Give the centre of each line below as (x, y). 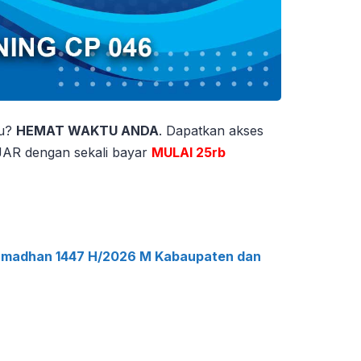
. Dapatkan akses (211, 131)
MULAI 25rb (189, 153)
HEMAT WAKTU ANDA (87, 131)
